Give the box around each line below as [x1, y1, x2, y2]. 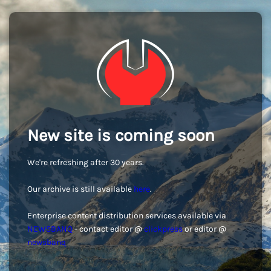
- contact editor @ [73, 224, 144, 234]
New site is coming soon [27, 125, 215, 145]
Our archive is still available [27, 184, 134, 194]
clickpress [144, 224, 183, 234]
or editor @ [183, 224, 226, 234]
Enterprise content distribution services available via [27, 211, 226, 221]
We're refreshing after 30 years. [27, 157, 144, 168]
